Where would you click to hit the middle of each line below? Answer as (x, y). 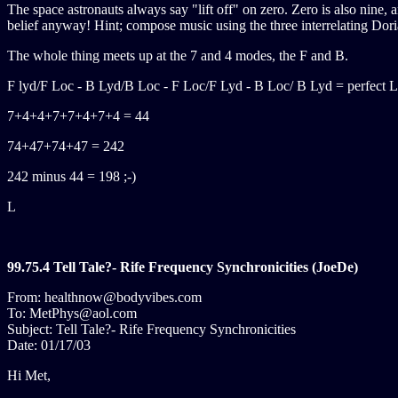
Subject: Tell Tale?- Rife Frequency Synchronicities (151, 329)
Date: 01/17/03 (49, 345)
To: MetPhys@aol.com (72, 313)
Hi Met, (29, 375)
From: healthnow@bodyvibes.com (104, 297)
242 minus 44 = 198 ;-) (72, 176)
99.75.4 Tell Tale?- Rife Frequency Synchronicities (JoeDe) (183, 267)
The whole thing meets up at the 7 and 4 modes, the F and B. (178, 56)
